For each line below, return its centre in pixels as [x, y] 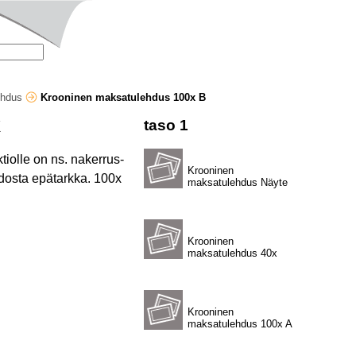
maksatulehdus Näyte [237, 183]
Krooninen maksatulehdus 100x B [123, 97]
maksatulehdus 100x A [240, 324]
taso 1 [166, 126]
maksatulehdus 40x [232, 253]
